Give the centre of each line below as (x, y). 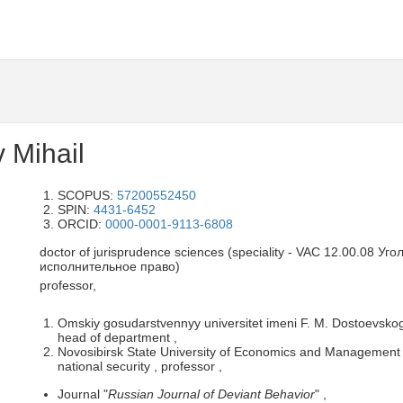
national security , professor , (140, 366)
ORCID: (81, 224)
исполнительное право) (110, 266)
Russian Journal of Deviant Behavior (211, 394)
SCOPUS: (87, 195)
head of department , (117, 337)
